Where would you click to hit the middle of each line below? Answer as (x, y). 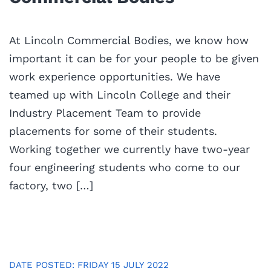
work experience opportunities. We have (115, 76)
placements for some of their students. (113, 131)
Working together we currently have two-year (129, 149)
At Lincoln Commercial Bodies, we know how (129, 40)
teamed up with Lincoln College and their (120, 94)
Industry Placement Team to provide (105, 113)
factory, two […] (51, 185)
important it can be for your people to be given (134, 58)
